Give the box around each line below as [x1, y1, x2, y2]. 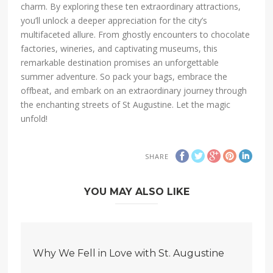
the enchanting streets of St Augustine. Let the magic [21, 98, 231, 110]
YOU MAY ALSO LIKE [83, 186, 190, 198]
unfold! [21, 112, 48, 124]
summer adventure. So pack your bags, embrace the [21, 70, 228, 82]
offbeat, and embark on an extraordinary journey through [21, 84, 247, 96]
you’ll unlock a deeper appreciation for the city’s [21, 14, 208, 26]
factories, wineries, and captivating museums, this [21, 42, 218, 54]
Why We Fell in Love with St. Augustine [33, 247, 225, 260]
